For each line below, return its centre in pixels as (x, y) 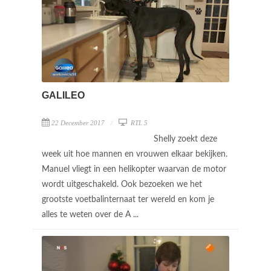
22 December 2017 (78, 122)
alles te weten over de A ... (91, 214)
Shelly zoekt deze (185, 139)
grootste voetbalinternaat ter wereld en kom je (128, 199)
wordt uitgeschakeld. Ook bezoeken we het (122, 184)
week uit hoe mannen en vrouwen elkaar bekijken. (135, 154)
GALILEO (63, 95)
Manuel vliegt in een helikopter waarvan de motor (134, 169)
